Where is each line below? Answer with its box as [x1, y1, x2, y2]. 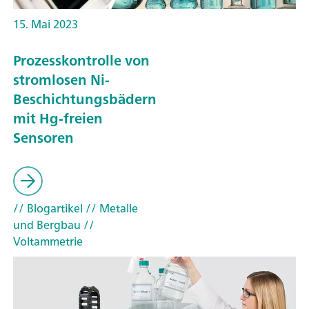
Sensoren [13, 126, 74, 150]
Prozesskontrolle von [13, 48, 150, 73]
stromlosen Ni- [13, 68, 110, 92]
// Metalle [83, 198, 138, 218]
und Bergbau [13, 215, 81, 235]
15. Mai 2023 [13, 14, 78, 34]
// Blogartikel [13, 198, 83, 218]
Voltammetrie [13, 231, 83, 251]
